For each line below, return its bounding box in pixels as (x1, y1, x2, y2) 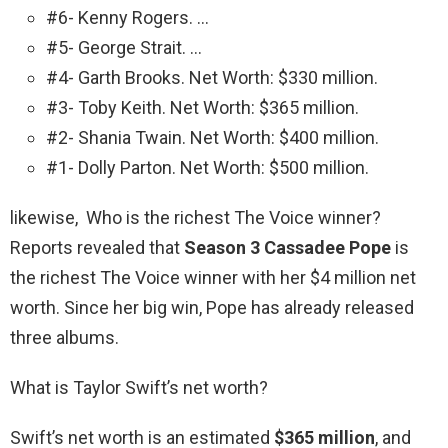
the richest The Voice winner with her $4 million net (10, 267, 416, 289)
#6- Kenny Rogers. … (46, 7, 209, 29)
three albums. (10, 327, 119, 349)
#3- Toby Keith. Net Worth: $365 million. (46, 97, 359, 119)
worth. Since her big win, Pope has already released (10, 297, 414, 319)
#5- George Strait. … (46, 37, 202, 59)
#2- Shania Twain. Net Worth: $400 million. (46, 127, 379, 149)
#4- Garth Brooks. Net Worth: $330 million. (46, 67, 378, 89)
